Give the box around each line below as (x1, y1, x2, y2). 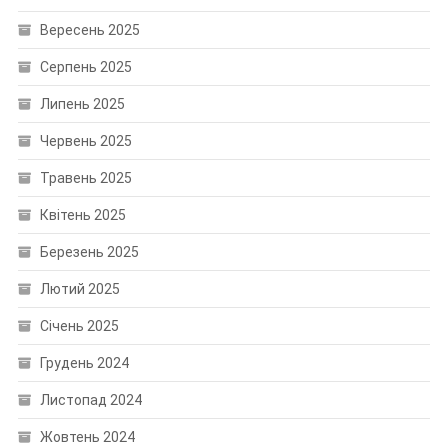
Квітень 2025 (39, 206, 126, 223)
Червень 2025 (39, 132, 132, 149)
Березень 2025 (39, 243, 139, 260)
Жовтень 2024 (39, 428, 135, 445)
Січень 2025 (39, 317, 119, 334)
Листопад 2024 (39, 391, 142, 408)
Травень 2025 (39, 169, 132, 186)
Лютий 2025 (39, 280, 120, 297)
